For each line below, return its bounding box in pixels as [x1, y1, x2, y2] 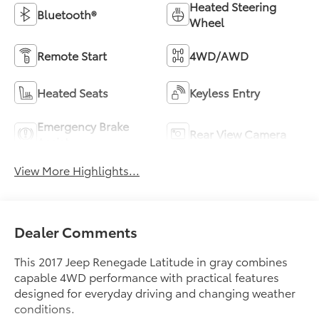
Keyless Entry [189, 84, 260, 101]
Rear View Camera [189, 125, 286, 142]
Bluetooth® [37, 6, 97, 23]
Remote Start [37, 47, 108, 64]
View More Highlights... [14, 162, 140, 179]
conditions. [14, 300, 75, 317]
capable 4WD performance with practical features [14, 268, 280, 286]
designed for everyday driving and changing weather [14, 284, 296, 301]
